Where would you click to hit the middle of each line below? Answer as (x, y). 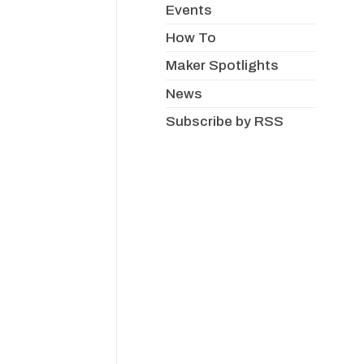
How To (191, 37)
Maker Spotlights (223, 66)
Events (189, 10)
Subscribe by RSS (225, 122)
